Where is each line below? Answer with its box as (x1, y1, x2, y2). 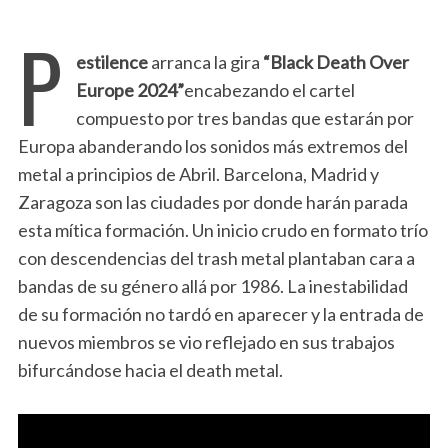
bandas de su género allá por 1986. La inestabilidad (17, 275, 408, 298)
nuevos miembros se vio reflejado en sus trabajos (17, 331, 395, 354)
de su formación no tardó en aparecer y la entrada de (17, 303, 424, 326)
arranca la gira (150, 51, 263, 74)
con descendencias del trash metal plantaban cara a (17, 247, 415, 270)
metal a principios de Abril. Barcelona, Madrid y (17, 163, 379, 186)
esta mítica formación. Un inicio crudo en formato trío (17, 219, 428, 242)
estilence (75, 51, 151, 74)
